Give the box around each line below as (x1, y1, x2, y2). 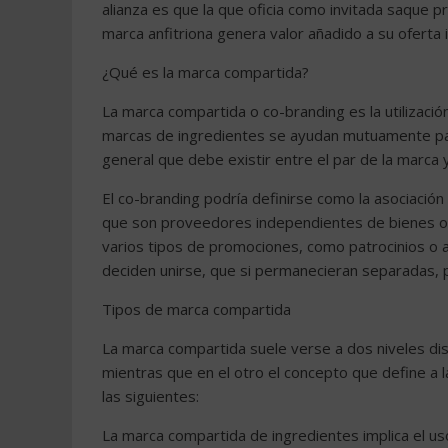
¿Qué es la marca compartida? (102, 62, 309, 82)
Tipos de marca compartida (102, 299, 291, 319)
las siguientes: (102, 386, 199, 406)
